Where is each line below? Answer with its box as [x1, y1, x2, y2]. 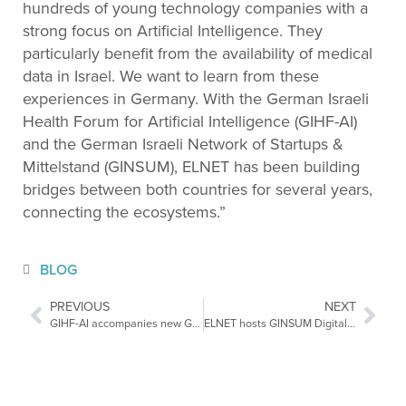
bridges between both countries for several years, [23, 179, 372, 199]
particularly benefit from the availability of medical [23, 43, 372, 63]
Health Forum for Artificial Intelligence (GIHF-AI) [23, 111, 357, 131]
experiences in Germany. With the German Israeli [23, 89, 369, 109]
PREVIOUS [50, 299, 110, 314]
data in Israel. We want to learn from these [23, 66, 319, 86]
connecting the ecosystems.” [23, 202, 226, 222]
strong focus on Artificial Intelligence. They [23, 21, 323, 41]
